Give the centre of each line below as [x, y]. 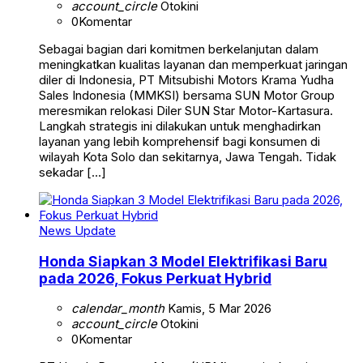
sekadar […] [73, 173]
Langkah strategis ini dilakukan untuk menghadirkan [180, 126]
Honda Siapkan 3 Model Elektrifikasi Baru [183, 261]
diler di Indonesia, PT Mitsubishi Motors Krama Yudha [186, 80]
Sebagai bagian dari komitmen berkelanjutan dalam [179, 49]
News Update [77, 231]
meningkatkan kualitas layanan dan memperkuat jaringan [193, 65]
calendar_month [118, 309]
